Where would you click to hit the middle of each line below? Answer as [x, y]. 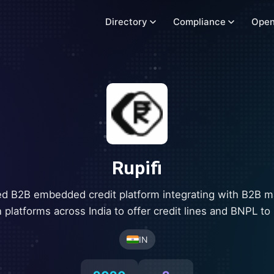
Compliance [199, 22]
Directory [126, 22]
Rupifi [137, 168]
